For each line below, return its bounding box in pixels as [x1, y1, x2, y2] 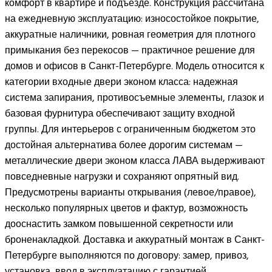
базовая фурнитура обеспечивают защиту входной [5, 105, 235, 121]
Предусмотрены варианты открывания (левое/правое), [5, 184, 256, 200]
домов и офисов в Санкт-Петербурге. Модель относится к [5, 58, 264, 74]
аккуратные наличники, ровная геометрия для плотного [5, 26, 256, 42]
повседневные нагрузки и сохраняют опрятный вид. [5, 168, 239, 185]
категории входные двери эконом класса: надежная [5, 73, 238, 90]
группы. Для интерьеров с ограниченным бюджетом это [5, 121, 256, 137]
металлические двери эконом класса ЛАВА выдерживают [5, 152, 265, 169]
